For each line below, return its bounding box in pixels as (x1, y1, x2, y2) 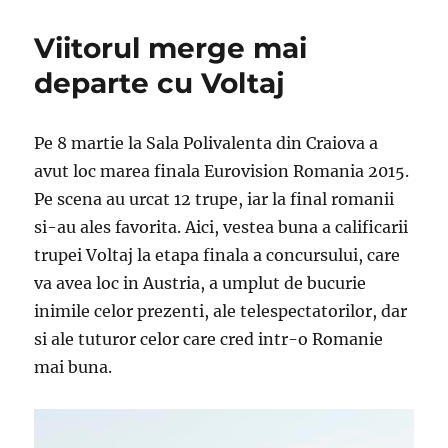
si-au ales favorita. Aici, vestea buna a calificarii (34, 217, 409, 238)
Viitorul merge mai (34, 31, 308, 66)
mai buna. (34, 357, 113, 378)
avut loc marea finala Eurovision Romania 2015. (34, 161, 410, 182)
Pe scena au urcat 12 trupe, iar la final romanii (34, 189, 395, 210)
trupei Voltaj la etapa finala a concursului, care (34, 245, 401, 266)
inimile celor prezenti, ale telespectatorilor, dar (34, 301, 408, 322)
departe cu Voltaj (34, 66, 286, 101)
